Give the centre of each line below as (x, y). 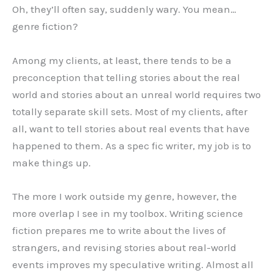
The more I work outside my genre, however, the (125, 196)
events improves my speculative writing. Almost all (133, 264)
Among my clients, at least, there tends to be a (122, 60)
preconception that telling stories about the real (126, 77)
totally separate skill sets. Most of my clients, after (130, 111)
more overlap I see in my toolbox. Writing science (128, 213)
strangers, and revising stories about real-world (124, 247)
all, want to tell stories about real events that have (131, 128)
